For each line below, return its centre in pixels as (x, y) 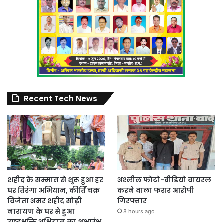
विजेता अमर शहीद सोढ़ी (45, 201)
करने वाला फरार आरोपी (156, 191)
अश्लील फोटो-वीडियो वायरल (164, 180)
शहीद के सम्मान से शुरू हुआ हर (55, 180)
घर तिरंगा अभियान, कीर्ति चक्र (54, 191)
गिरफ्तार (132, 201)
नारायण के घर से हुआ (41, 211)
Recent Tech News (60, 99)
